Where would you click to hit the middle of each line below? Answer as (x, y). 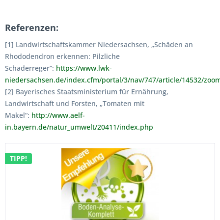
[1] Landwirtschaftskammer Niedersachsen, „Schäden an (99, 44)
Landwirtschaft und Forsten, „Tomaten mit (75, 103)
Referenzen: (32, 27)
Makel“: (18, 115)
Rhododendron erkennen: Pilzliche (62, 56)
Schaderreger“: (30, 68)
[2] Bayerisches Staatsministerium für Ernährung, (87, 91)
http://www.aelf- (58, 115)
